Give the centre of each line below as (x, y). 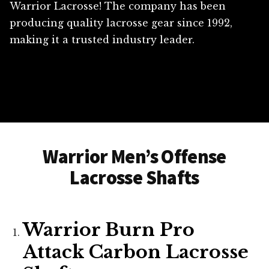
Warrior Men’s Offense (134, 157)
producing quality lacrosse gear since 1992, (121, 23)
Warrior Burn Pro (109, 230)
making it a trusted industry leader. (102, 40)
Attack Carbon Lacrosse (136, 252)
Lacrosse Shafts (134, 178)
